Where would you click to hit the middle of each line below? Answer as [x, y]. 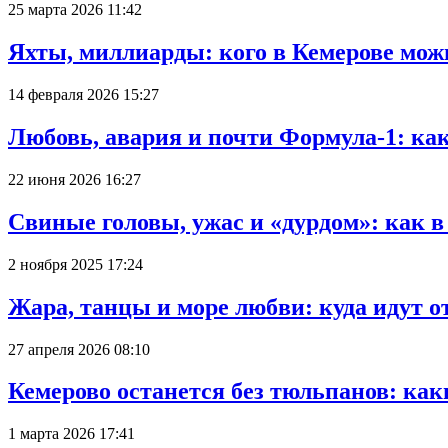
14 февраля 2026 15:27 [83, 95]
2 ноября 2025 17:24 [75, 264]
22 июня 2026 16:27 [74, 179]
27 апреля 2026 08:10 [79, 349]
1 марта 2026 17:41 [71, 434]
